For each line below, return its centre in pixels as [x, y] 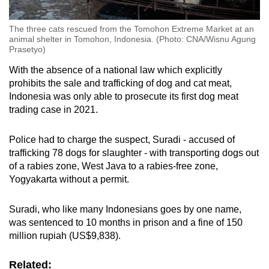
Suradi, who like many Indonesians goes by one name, [125, 209]
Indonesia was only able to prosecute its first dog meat [124, 96]
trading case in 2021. [53, 109]
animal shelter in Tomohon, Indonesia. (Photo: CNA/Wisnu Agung [132, 39]
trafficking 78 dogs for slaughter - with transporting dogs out [134, 153]
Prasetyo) [27, 49]
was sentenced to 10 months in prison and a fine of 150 [126, 222]
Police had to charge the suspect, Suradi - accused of [122, 139]
